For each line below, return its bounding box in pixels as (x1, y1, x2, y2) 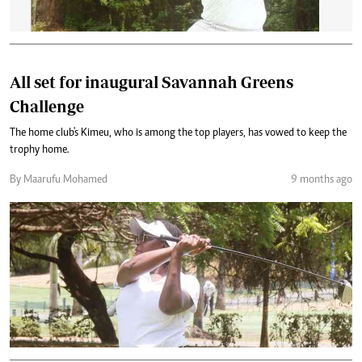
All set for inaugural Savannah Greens (10, 72, 293, 91)
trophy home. (10, 144, 69, 156)
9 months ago (291, 174, 352, 186)
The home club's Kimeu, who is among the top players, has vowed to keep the (10, 127, 347, 139)
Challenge (10, 96, 84, 116)
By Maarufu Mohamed (10, 174, 107, 186)
